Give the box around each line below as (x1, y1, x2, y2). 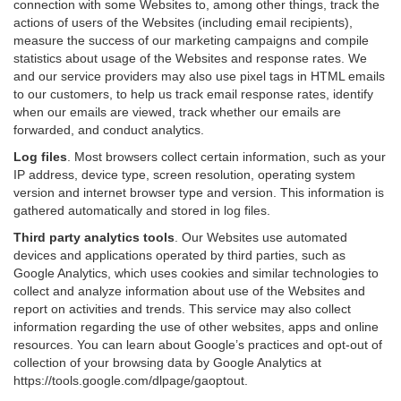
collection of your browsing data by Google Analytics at (13, 355, 321, 370)
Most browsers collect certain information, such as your (74, 149, 386, 164)
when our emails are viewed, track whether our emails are (13, 105, 341, 119)
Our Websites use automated (182, 230, 347, 244)
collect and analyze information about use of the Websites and (13, 284, 365, 298)
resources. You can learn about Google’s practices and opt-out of (13, 337, 382, 352)
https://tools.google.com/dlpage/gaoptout (13, 373, 244, 388)
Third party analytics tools (13, 230, 175, 244)
